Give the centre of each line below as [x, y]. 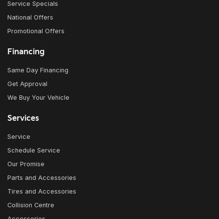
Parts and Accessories [42, 178]
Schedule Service [34, 151]
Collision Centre [31, 205]
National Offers [30, 18]
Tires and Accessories [42, 192]
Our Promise [26, 164]
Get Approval [27, 84]
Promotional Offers [36, 31]
